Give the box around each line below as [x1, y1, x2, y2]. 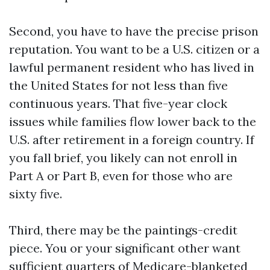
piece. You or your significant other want [9, 240, 240, 256]
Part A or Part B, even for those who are [9, 168, 233, 183]
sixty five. [9, 186, 62, 201]
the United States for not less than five [9, 78, 228, 93]
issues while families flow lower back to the [9, 114, 256, 129]
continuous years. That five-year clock [9, 96, 227, 111]
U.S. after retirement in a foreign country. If [9, 132, 254, 147]
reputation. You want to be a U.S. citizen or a [9, 42, 260, 57]
